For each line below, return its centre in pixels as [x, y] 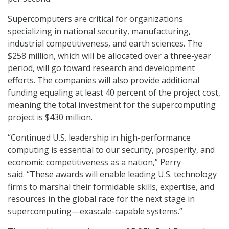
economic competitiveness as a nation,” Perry [94, 162]
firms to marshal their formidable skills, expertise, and [111, 187]
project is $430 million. [50, 117]
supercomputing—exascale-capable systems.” [95, 211]
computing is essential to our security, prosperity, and [111, 150]
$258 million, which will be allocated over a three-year [109, 56]
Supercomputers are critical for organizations [95, 19]
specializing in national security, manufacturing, [99, 31]
